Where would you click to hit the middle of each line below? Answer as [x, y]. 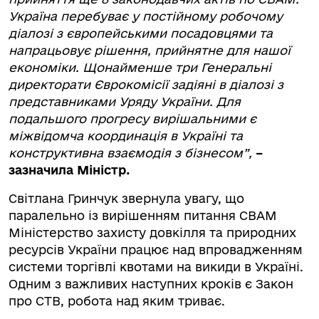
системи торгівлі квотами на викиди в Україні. [156, 267]
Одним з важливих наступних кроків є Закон [151, 284]
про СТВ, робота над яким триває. [117, 301]
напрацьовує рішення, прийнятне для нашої [150, 50]
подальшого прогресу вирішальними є [132, 119]
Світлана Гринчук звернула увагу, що [126, 198]
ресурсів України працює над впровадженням [156, 250]
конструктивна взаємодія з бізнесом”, [130, 153]
